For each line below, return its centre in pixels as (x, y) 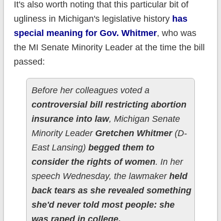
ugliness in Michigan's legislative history (93, 19)
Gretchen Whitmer (133, 133)
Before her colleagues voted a (90, 91)
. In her (169, 162)
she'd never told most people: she (103, 205)
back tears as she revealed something (111, 191)
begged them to (121, 148)
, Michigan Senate (144, 119)
